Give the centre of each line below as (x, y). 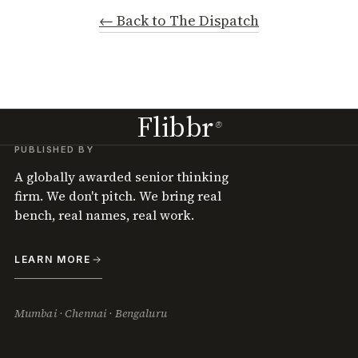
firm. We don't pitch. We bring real (117, 196)
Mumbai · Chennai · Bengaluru (90, 313)
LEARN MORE (52, 259)
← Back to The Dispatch (179, 20)
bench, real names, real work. (104, 215)
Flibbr (175, 127)
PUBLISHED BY (54, 149)
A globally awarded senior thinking (121, 177)
